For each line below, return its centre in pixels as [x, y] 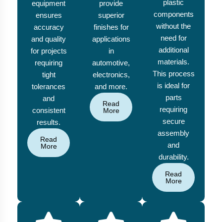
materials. [173, 62]
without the [173, 26]
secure [173, 121]
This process [173, 74]
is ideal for [173, 86]
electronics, [111, 75]
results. [49, 122]
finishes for [111, 27]
